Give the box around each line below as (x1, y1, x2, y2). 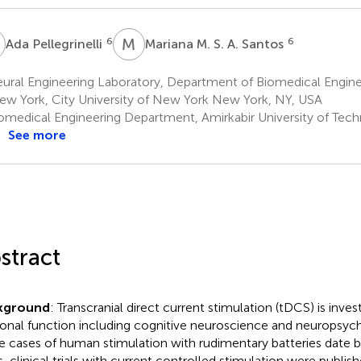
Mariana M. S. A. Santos (144, 35, 287, 52)
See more (7, 127, 66, 143)
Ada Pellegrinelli (5, 35, 106, 52)
